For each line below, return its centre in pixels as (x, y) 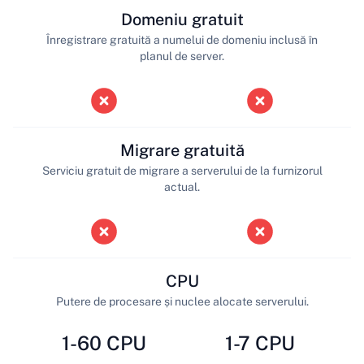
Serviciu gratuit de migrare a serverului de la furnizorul (182, 170)
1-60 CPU (104, 343)
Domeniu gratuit (182, 19)
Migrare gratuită (182, 150)
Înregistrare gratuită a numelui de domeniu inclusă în (182, 39)
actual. (182, 186)
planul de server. (182, 56)
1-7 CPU (260, 343)
